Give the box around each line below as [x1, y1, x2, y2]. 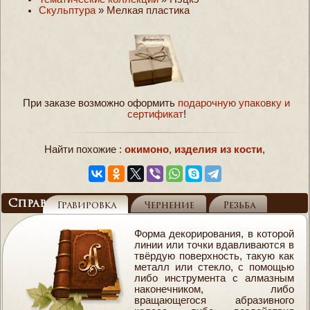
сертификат [127, 108, 183, 120]
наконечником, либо [134, 283, 295, 295]
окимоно [125, 144, 169, 156]
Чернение [144, 201, 194, 210]
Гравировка [56, 201, 116, 210]
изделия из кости [174, 144, 262, 156]
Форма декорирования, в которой [134, 228, 295, 239]
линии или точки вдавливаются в [134, 239, 295, 250]
